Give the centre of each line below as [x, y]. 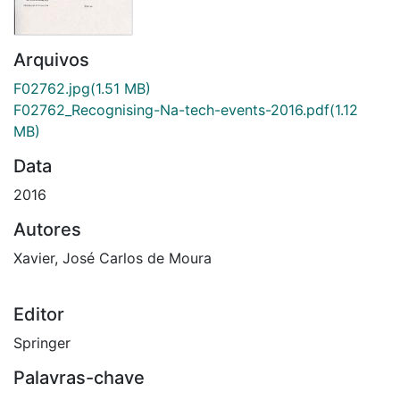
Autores [47, 229]
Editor [39, 314]
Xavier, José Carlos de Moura [112, 258]
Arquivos [51, 59]
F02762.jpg [52, 88]
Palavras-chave [79, 377]
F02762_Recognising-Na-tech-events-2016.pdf [171, 109]
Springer [42, 342]
